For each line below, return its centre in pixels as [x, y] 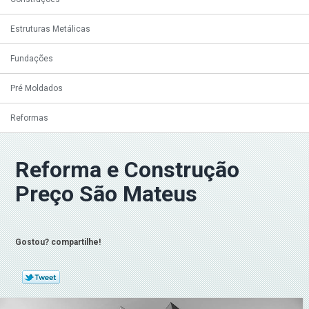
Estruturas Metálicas [50, 29]
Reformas [29, 118]
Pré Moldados [37, 88]
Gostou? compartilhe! [58, 242]
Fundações [32, 59]
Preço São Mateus [107, 194]
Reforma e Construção [128, 170]
